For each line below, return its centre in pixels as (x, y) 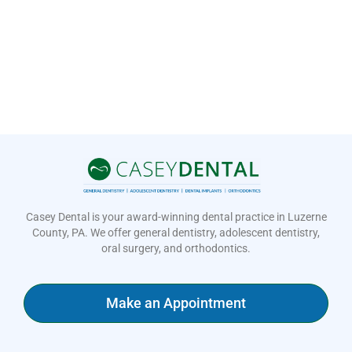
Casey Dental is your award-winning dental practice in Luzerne (176, 217)
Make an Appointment (176, 302)
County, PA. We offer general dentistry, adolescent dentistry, (176, 233)
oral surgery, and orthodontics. (176, 249)
